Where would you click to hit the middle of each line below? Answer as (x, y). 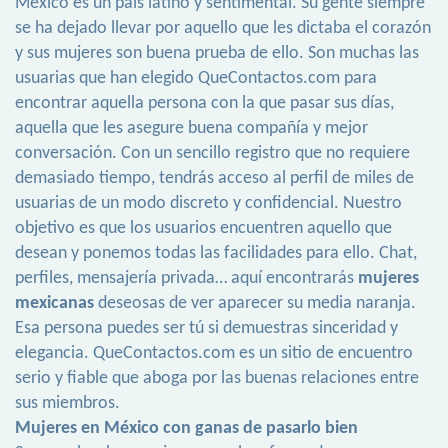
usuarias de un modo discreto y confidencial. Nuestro (208, 204)
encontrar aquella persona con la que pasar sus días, (204, 104)
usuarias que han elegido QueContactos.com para (196, 79)
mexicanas (54, 304)
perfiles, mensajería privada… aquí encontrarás (186, 279)
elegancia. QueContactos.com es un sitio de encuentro (214, 354)
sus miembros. (67, 404)
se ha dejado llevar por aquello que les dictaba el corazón (223, 29)
